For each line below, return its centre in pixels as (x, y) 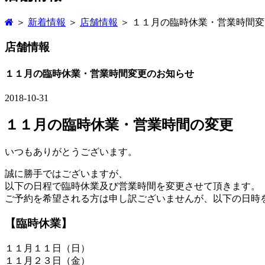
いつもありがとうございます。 (71, 151)
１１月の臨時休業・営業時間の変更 (119, 125)
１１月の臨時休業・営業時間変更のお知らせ (99, 73)
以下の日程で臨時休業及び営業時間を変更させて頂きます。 (132, 186)
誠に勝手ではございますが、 (66, 173)
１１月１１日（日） (47, 248)
